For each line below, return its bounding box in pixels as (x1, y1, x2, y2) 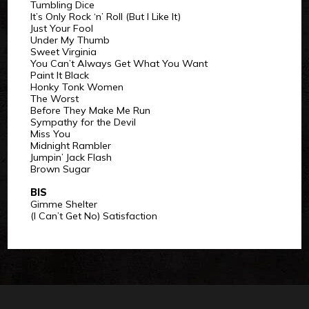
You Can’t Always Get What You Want (30, 57, 208, 70)
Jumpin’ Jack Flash (30, 151, 112, 164)
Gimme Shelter (30, 198, 97, 211)
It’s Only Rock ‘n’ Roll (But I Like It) (30, 10, 181, 23)
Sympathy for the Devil (30, 116, 136, 129)
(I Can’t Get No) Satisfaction (30, 210, 157, 223)
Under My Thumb (30, 34, 110, 47)
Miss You (30, 128, 70, 141)
